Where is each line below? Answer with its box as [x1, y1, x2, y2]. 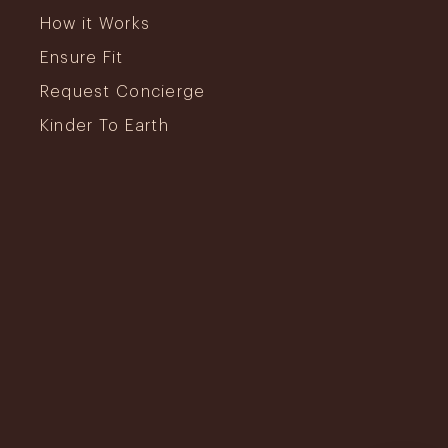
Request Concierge [39, 83, 206, 100]
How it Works [39, 15, 151, 32]
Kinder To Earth [39, 117, 169, 134]
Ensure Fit [39, 49, 124, 66]
